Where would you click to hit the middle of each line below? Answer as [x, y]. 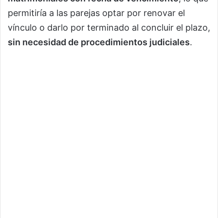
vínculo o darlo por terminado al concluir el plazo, [109, 27]
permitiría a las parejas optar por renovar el [96, 13]
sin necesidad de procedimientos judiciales [99, 42]
